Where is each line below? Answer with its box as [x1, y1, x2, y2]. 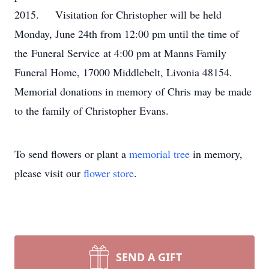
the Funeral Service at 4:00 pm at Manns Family [14, 46, 226, 60]
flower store [83, 166, 134, 180]
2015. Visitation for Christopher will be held [14, 7, 222, 22]
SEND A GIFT [116, 250, 182, 264]
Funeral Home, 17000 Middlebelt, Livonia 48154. [14, 65, 239, 79]
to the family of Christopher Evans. [14, 103, 169, 118]
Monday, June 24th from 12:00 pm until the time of [14, 26, 239, 41]
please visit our [14, 166, 83, 180]
